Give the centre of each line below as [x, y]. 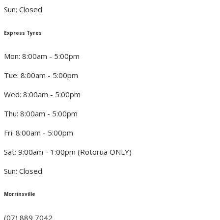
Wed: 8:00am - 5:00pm [42, 94]
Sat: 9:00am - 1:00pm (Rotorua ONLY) [68, 151]
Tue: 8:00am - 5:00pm [41, 75]
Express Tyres [23, 33]
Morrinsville [20, 194]
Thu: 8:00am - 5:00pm [41, 113]
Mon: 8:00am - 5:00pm [42, 56]
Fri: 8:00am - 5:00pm [39, 132]
